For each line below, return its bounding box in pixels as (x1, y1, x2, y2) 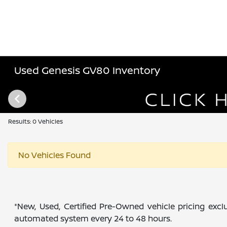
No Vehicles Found (18, 149, 91, 161)
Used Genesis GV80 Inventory (14, 63, 161, 77)
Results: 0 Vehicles (8, 117, 63, 126)
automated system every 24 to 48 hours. (14, 213, 172, 224)
